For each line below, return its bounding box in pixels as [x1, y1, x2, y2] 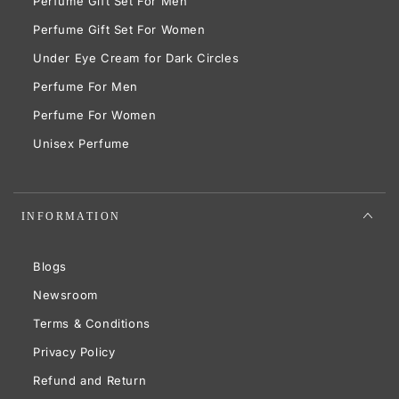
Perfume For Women [33, 107, 157, 122]
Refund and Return [33, 372, 147, 387]
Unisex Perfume [33, 135, 130, 151]
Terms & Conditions [33, 315, 151, 330]
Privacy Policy [33, 344, 116, 359]
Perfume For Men [33, 78, 138, 94]
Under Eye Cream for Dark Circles [33, 50, 240, 65]
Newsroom [33, 287, 98, 302]
